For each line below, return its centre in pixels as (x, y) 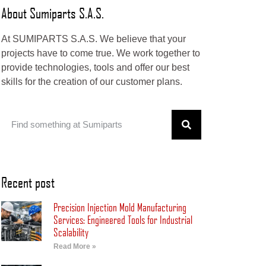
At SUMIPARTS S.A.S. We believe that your (94, 39)
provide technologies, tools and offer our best (96, 68)
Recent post (28, 182)
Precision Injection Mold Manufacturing (120, 207)
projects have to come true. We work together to (101, 53)
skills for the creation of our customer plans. (92, 82)
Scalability (71, 232)
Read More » (75, 246)
